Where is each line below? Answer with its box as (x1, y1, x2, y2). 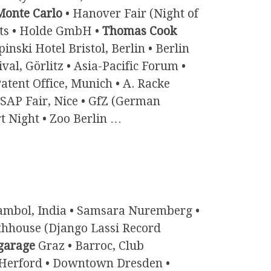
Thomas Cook (102, 24, 177, 38)
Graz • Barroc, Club (35, 238, 144, 253)
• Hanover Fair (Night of (62, 6, 198, 21)
